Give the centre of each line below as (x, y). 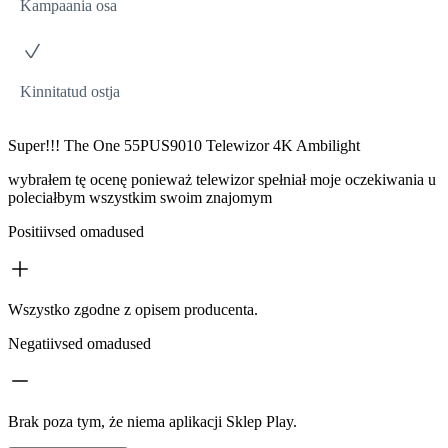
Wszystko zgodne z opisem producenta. (133, 309)
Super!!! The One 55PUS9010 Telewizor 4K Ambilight (184, 145)
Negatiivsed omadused (79, 343)
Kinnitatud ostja (70, 91)
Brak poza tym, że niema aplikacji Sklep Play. (152, 421)
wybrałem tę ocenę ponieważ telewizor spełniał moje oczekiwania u (222, 179)
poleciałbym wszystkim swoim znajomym (140, 197)
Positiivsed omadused (76, 231)
